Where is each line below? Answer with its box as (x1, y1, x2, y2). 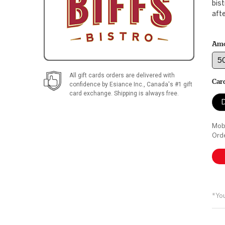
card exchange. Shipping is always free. (69, 90, 179, 97)
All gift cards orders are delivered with (69, 72, 175, 79)
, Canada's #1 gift (144, 81, 192, 88)
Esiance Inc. (109, 81, 144, 88)
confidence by (69, 81, 109, 88)
